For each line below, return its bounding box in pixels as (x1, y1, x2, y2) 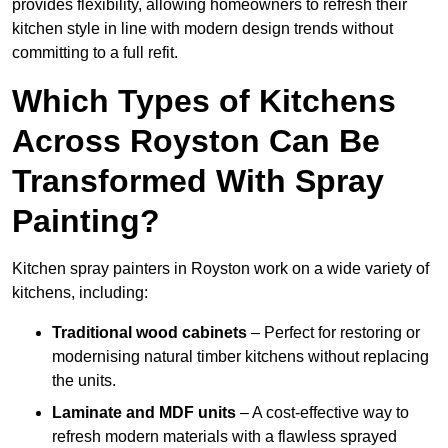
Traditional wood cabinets (52, 324, 247, 342)
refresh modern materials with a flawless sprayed (52, 428, 397, 446)
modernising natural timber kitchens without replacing (52, 348, 429, 366)
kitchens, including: (12, 284, 148, 302)
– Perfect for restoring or (247, 324, 420, 342)
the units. (52, 372, 116, 390)
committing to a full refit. (12, 44, 178, 62)
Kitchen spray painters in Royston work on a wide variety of (12, 260, 429, 278)
